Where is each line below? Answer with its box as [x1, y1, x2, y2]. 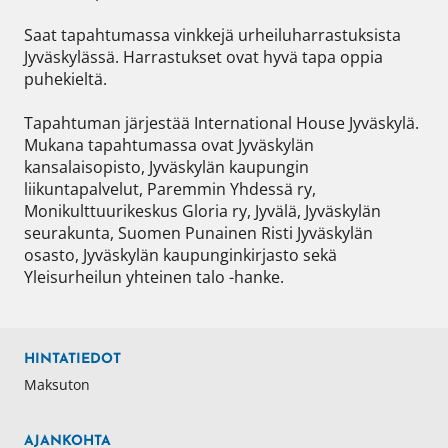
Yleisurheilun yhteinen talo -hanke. [24, 266, 288, 288]
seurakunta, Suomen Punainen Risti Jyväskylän [24, 222, 373, 244]
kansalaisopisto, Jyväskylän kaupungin [24, 156, 309, 178]
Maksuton [24, 375, 90, 394]
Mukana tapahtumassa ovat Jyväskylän [24, 134, 314, 156]
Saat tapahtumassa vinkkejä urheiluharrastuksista [24, 24, 401, 46]
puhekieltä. [24, 68, 107, 90]
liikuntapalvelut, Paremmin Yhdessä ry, [24, 178, 316, 200]
